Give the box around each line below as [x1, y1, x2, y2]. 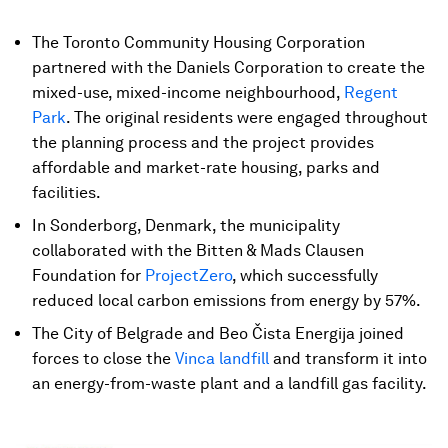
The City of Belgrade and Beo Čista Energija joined [32, 324, 404, 343]
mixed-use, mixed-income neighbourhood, [32, 83, 344, 102]
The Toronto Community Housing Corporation [32, 33, 365, 52]
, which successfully [232, 266, 378, 285]
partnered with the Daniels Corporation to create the [32, 58, 425, 77]
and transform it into [269, 349, 427, 368]
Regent [344, 83, 398, 102]
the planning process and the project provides [32, 133, 374, 152]
